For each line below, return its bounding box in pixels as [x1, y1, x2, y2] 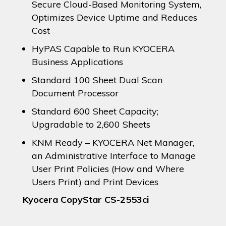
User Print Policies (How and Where [31, 162, 184, 175]
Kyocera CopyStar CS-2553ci [22, 193, 149, 205]
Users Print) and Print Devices [31, 176, 158, 188]
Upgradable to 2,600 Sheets [31, 118, 150, 130]
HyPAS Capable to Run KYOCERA [31, 42, 175, 54]
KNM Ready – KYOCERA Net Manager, [31, 136, 194, 148]
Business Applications [31, 55, 123, 68]
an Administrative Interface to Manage [31, 149, 196, 161]
